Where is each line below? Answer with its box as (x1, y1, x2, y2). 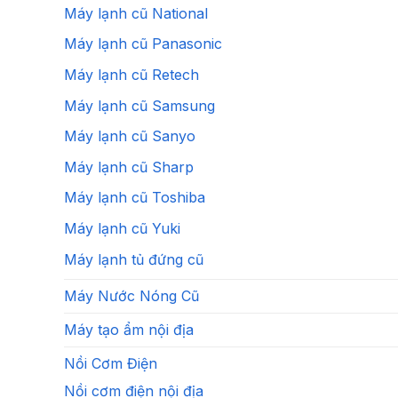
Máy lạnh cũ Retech (64, 65, 199, 84)
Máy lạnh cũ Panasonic (64, 35, 222, 53)
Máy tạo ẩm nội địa (64, 321, 194, 339)
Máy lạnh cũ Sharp (64, 157, 194, 176)
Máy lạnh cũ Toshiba (64, 188, 205, 207)
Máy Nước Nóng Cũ (64, 287, 199, 306)
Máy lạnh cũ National (64, 4, 208, 22)
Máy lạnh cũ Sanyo (64, 127, 195, 146)
